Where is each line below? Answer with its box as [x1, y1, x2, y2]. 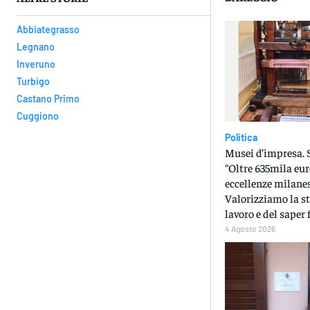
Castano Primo [17, 93, 80, 105]
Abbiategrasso [17, 24, 80, 36]
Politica [224, 131, 257, 144]
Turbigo [17, 75, 50, 88]
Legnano [17, 41, 55, 53]
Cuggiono [17, 110, 59, 122]
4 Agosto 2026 [224, 224, 275, 234]
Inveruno [17, 58, 55, 71]
